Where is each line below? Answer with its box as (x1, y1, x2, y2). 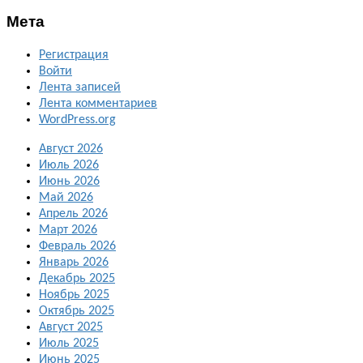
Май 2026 (39, 190, 93, 204)
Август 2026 (39, 142, 103, 156)
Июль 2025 (39, 336, 99, 350)
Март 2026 (39, 223, 97, 237)
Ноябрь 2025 (39, 288, 109, 301)
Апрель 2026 (39, 207, 108, 220)
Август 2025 (39, 320, 103, 334)
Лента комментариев (39, 96, 157, 110)
